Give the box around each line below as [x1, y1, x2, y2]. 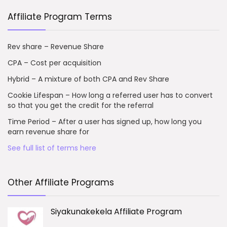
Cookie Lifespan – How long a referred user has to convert [8, 90, 213, 100]
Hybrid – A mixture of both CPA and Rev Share [8, 74, 169, 84]
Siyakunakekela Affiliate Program [51, 206, 182, 217]
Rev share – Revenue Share [8, 42, 104, 52]
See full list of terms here [8, 143, 96, 153]
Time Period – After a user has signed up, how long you [8, 117, 202, 127]
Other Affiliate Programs [8, 176, 114, 188]
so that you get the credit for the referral [8, 100, 154, 110]
